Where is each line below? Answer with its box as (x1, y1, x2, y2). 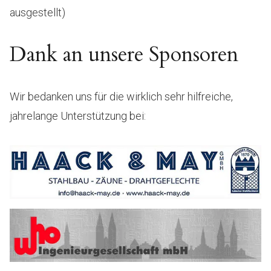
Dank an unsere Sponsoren (10, 40, 238, 68)
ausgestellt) (10, 5, 65, 19)
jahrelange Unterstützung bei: (10, 109, 146, 122)
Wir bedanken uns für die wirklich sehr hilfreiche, (10, 90, 233, 103)
